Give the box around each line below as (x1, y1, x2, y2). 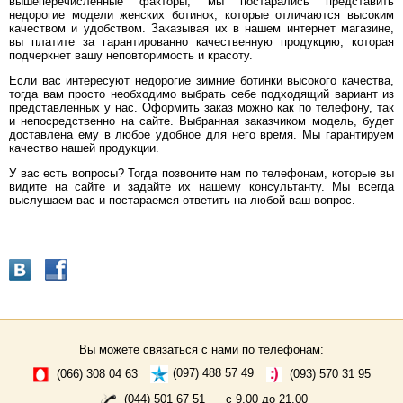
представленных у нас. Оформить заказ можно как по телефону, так (9, 101, 394, 115)
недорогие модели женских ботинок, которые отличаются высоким (9, 8, 394, 22)
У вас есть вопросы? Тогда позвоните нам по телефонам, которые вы (9, 166, 394, 181)
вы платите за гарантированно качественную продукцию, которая (9, 35, 394, 49)
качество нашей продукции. (9, 141, 159, 156)
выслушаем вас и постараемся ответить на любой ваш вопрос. (9, 193, 355, 208)
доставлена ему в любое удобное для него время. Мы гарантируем (9, 128, 394, 142)
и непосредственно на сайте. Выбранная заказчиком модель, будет (9, 114, 394, 129)
